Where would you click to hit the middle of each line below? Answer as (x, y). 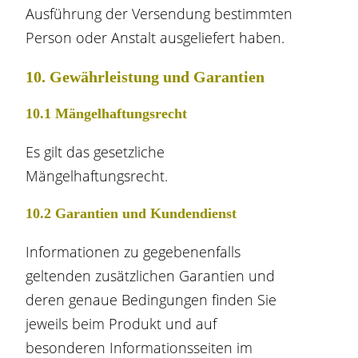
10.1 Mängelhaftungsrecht (107, 113)
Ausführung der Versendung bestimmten (159, 14)
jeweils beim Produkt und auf (121, 324)
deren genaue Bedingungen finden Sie (151, 300)
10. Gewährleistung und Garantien (145, 77)
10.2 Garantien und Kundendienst (131, 213)
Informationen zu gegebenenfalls (133, 252)
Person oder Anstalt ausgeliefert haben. (155, 38)
